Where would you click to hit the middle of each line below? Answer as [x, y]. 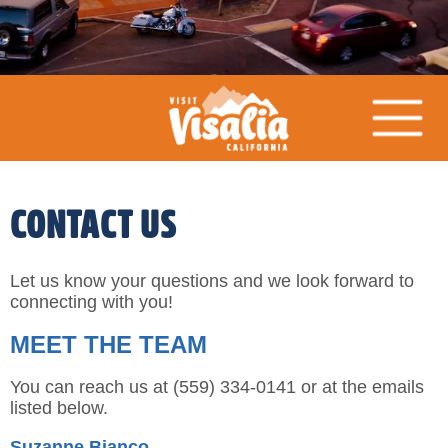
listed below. [59, 407]
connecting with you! [91, 301]
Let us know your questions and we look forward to [212, 280]
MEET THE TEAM [108, 344]
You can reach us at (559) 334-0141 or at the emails [217, 386]
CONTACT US [93, 225]
